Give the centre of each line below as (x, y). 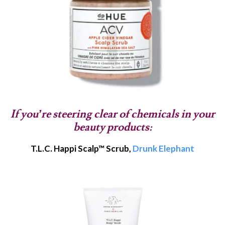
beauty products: (113, 127)
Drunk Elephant (163, 148)
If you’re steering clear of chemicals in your (113, 114)
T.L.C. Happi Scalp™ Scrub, (82, 148)
